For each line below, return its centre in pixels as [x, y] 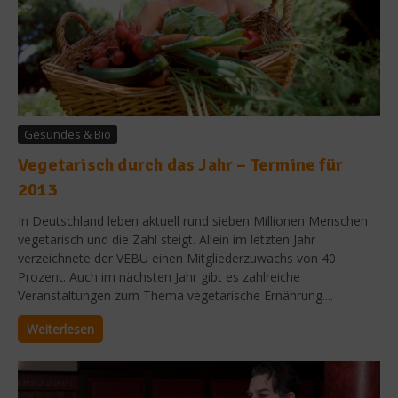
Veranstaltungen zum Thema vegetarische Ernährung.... [175, 296]
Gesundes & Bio [68, 135]
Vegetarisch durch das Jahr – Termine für [181, 165]
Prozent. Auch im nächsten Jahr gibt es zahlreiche [159, 277]
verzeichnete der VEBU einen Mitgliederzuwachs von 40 [177, 259]
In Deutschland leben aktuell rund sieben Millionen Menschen [193, 221]
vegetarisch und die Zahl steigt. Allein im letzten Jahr [167, 240]
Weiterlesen [60, 330]
